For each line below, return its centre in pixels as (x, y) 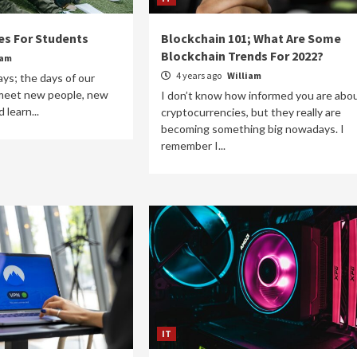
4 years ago (198, 75)
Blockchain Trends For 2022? (242, 55)
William (244, 75)
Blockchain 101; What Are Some (251, 38)
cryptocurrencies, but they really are (251, 112)
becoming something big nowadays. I (252, 128)
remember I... (193, 145)
